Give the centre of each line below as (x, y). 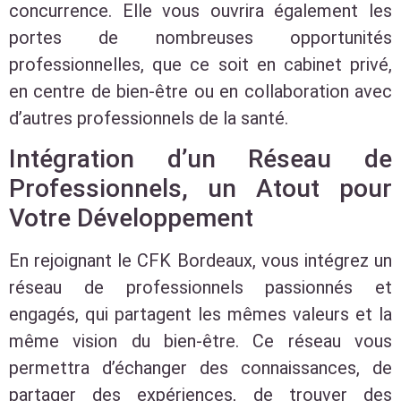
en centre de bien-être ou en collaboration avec (200, 92)
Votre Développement (131, 218)
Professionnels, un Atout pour (200, 189)
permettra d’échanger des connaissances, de (200, 368)
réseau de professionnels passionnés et (200, 288)
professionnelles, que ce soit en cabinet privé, (200, 65)
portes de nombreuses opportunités (200, 38)
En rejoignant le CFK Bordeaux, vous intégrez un (200, 261)
